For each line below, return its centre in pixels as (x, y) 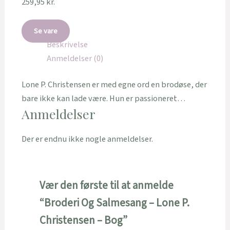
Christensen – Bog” (83, 220)
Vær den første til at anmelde (106, 185)
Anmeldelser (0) (75, 58)
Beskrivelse (67, 44)
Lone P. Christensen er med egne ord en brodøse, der (114, 85)
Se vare (45, 31)
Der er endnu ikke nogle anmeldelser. (87, 139)
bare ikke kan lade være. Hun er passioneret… (103, 99)
